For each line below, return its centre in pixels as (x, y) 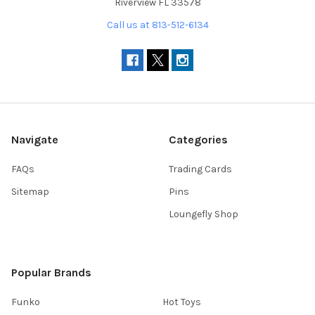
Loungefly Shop (204, 214)
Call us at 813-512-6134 (157, 25)
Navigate (35, 140)
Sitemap (30, 192)
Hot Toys (182, 302)
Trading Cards (200, 169)
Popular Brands (51, 273)
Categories (198, 140)
